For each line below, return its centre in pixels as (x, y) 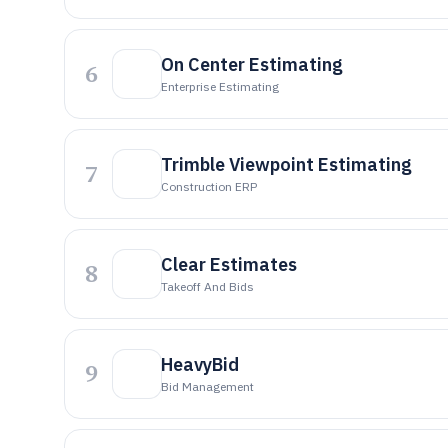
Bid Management (207, 386)
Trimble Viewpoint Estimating (286, 164)
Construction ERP (209, 186)
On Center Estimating (252, 64)
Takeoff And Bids (207, 286)
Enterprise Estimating (220, 86)
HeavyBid (200, 364)
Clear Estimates (229, 264)
